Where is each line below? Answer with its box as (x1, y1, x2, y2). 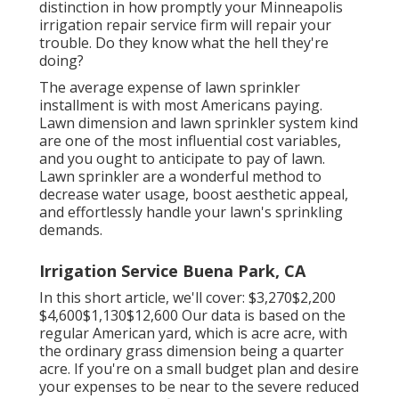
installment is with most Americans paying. (39, 94, 322, 115)
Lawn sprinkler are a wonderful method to (39, 166, 322, 186)
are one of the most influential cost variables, (39, 130, 341, 151)
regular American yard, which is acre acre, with (39, 322, 347, 343)
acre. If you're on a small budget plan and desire (39, 358, 359, 379)
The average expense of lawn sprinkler (39, 77, 300, 97)
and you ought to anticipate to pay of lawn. (39, 148, 325, 168)
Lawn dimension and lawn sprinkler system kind (39, 112, 358, 133)
